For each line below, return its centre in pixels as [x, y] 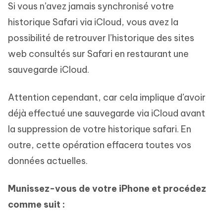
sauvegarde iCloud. [49, 70]
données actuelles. [48, 161]
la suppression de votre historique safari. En [100, 129]
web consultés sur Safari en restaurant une [98, 54]
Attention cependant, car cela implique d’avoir [107, 98]
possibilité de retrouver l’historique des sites [101, 38]
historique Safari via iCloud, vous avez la [93, 22]
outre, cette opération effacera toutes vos [100, 145]
